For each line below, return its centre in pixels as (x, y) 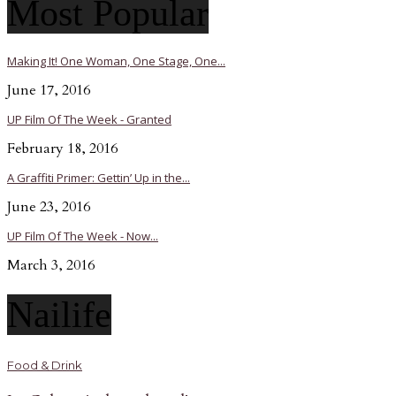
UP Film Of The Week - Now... (83, 236)
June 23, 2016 (49, 207)
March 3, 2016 (51, 266)
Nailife (59, 315)
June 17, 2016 (49, 91)
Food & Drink (45, 365)
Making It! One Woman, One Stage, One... (116, 61)
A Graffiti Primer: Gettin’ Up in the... (99, 178)
